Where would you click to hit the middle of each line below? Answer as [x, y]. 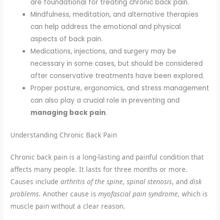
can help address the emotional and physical [106, 27]
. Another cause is [69, 194]
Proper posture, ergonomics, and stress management [120, 88]
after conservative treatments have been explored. [118, 76]
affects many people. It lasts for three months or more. [99, 169]
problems [25, 194]
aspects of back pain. [67, 39]
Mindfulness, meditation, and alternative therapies [115, 14]
